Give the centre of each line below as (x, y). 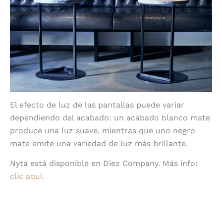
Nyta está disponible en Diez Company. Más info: (104, 164)
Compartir (111, 209)
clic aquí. (27, 176)
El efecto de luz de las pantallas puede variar (97, 105)
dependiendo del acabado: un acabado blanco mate (110, 118)
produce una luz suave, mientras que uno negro (103, 131)
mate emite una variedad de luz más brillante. (99, 144)
